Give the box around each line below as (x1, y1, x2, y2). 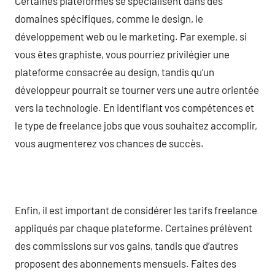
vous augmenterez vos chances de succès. (15, 136, 204, 149)
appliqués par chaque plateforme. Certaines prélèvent (15, 221, 252, 234)
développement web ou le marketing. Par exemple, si (15, 29, 247, 42)
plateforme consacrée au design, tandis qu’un (15, 65, 214, 78)
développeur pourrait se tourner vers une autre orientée (15, 83, 259, 96)
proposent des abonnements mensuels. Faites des (15, 257, 236, 269)
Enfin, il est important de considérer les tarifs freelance (15, 203, 257, 216)
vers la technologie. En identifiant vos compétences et (15, 101, 254, 114)
